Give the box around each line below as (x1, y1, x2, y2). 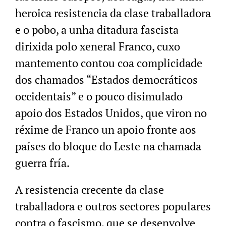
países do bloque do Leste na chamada (15, 139, 201, 154)
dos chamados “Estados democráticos (15, 72, 198, 87)
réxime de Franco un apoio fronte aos (15, 122, 196, 137)
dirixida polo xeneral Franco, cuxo (15, 39, 180, 54)
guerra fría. (15, 155, 70, 171)
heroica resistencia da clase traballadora (15, 6, 211, 21)
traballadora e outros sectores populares (15, 199, 211, 214)
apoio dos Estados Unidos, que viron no (15, 105, 207, 121)
